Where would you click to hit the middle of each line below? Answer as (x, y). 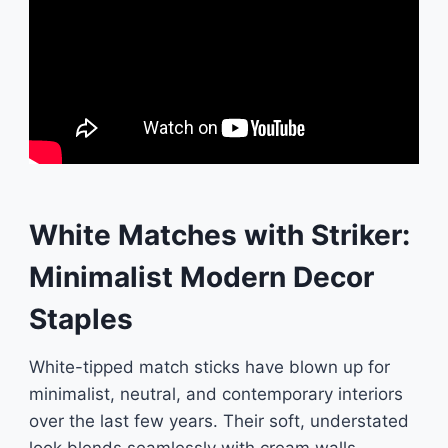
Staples (80, 319)
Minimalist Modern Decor (201, 277)
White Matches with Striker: (219, 235)
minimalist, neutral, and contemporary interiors (215, 394)
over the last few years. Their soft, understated (218, 421)
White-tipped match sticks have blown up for (209, 367)
